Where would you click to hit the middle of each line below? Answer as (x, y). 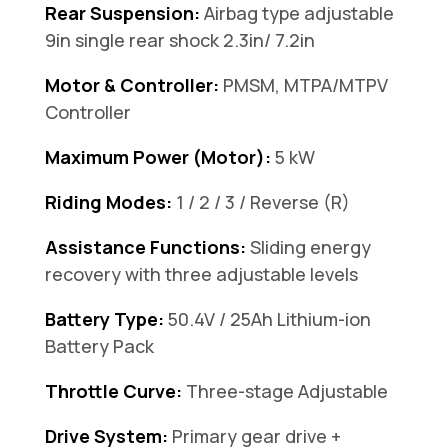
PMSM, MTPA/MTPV (303, 85)
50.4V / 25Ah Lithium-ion (267, 319)
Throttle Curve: (113, 391)
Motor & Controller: (131, 85)
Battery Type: (104, 319)
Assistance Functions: (145, 247)
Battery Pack (99, 346)
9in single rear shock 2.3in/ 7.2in (179, 40)
